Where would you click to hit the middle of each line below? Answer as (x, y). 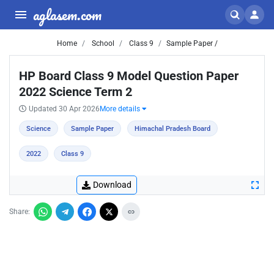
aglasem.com (67, 14)
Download (112, 185)
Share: (20, 212)
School (102, 43)
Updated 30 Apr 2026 (64, 109)
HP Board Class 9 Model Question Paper (129, 76)
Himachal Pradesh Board (172, 129)
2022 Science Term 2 (76, 92)
